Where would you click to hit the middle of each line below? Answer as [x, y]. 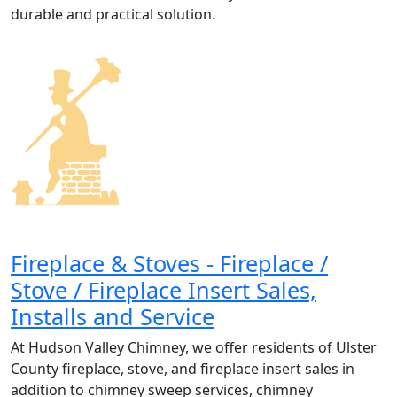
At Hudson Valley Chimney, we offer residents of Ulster [194, 347]
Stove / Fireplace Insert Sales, [163, 289]
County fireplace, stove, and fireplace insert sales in [183, 368]
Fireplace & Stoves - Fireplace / [169, 263]
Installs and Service [113, 316]
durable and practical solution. [113, 14]
